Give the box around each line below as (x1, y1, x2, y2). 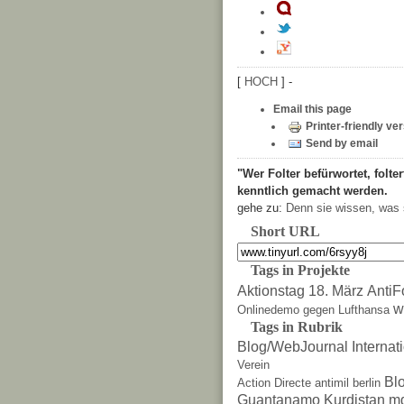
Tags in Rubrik (251, 317, 343, 335)
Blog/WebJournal (237, 339, 348, 355)
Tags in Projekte (251, 262, 350, 280)
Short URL (251, 222, 320, 240)
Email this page (273, 102, 352, 115)
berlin (353, 376, 381, 390)
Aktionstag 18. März (237, 282, 363, 298)
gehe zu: (237, 200, 286, 215)
